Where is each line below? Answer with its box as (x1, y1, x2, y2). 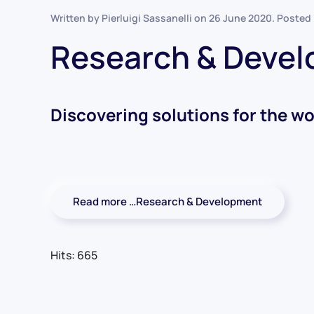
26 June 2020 (209, 11, 272, 25)
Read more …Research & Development (73, 194, 262, 210)
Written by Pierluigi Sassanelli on (50, 11, 209, 25)
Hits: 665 (50, 247, 97, 264)
